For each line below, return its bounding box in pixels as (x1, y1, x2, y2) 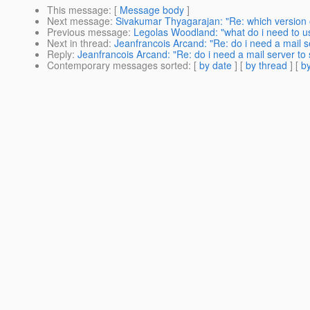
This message (47, 3, 109, 17)
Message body (120, 3, 184, 17)
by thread (246, 58, 287, 73)
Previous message (47, 25, 128, 39)
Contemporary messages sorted (47, 58, 188, 73)
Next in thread (47, 36, 109, 51)
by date (199, 58, 232, 73)
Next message (47, 14, 110, 28)
